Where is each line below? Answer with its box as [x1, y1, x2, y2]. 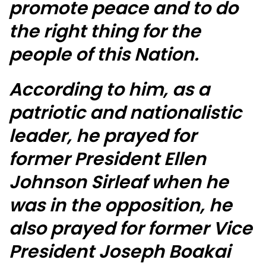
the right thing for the [9, 19, 205, 45]
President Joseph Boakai [9, 239, 230, 265]
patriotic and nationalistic [9, 100, 242, 126]
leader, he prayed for [9, 123, 197, 149]
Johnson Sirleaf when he [9, 170, 229, 195]
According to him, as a [9, 77, 210, 103]
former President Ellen [9, 147, 206, 172]
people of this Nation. [9, 42, 199, 68]
